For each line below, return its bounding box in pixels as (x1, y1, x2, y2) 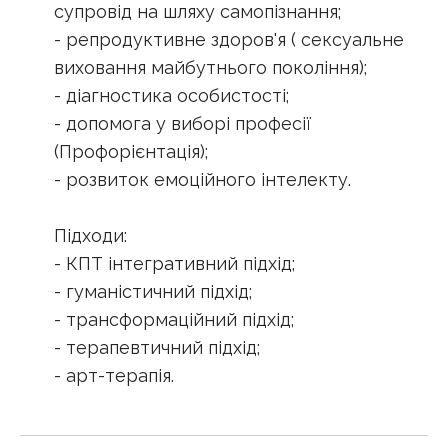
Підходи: (54, 224, 127, 246)
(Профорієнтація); (54, 140, 208, 162)
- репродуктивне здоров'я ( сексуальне (54, 28, 404, 50)
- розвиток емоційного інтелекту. (54, 168, 351, 190)
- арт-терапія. (54, 364, 174, 386)
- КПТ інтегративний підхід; (54, 252, 295, 274)
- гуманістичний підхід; (54, 280, 252, 302)
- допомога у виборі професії (54, 112, 312, 134)
